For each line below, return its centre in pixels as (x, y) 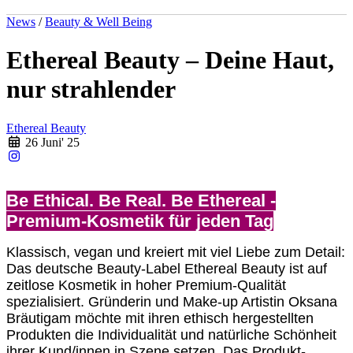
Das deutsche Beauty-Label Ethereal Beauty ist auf (167, 268)
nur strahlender (91, 89)
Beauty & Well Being (98, 21)
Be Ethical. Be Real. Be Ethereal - (141, 200)
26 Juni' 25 (51, 142)
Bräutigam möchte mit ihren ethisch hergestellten (160, 318)
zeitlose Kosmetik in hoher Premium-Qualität (146, 285)
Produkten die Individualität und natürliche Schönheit (171, 334)
